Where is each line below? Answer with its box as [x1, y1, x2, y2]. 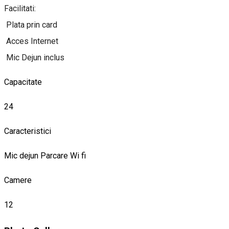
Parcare [40, 151, 70, 161]
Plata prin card [4, 20, 59, 30]
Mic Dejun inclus [4, 53, 66, 63]
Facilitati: [4, 4, 36, 14]
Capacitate [4, 77, 42, 87]
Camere [4, 175, 32, 186]
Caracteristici [4, 126, 51, 136]
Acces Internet [4, 36, 60, 47]
